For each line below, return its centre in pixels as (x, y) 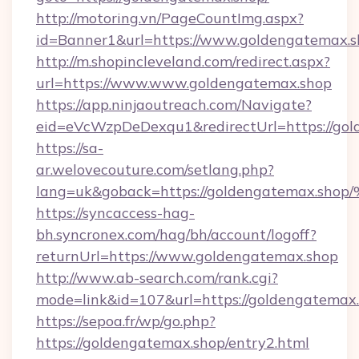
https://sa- (70, 148)
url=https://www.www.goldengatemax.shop (184, 83)
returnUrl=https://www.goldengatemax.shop (187, 256)
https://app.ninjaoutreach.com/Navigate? (174, 105)
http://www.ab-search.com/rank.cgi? (157, 278)
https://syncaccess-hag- (115, 213)
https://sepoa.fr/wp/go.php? (126, 321)
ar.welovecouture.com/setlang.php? (155, 169)
